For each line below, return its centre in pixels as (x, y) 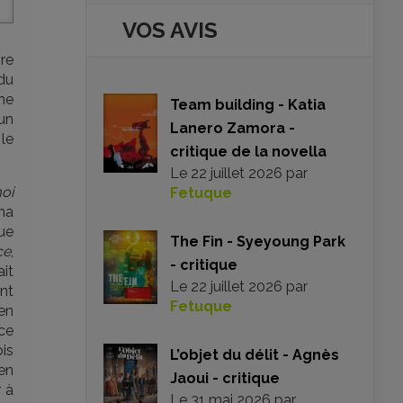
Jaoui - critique (225, 378)
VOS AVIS (170, 30)
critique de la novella (248, 152)
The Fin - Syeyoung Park (258, 242)
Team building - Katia (248, 105)
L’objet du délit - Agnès (255, 355)
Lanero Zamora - (233, 128)
